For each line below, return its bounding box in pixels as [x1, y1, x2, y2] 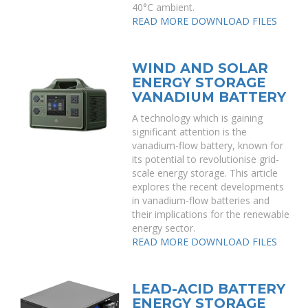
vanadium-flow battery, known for [132, 139, 284, 152]
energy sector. [132, 221, 196, 234]
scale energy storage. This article [132, 166, 278, 179]
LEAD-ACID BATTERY [132, 280, 286, 297]
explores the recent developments [132, 180, 285, 193]
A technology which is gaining [132, 111, 263, 124]
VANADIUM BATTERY [132, 89, 287, 105]
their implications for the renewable [132, 208, 290, 221]
